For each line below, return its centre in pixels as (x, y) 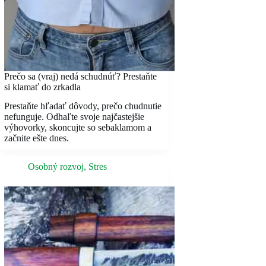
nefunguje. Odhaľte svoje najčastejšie (74, 117)
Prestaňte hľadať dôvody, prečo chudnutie (83, 106)
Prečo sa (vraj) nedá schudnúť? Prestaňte (80, 76)
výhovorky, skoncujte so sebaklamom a (77, 128)
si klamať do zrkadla (42, 87)
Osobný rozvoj (56, 167)
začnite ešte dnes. (36, 138)
